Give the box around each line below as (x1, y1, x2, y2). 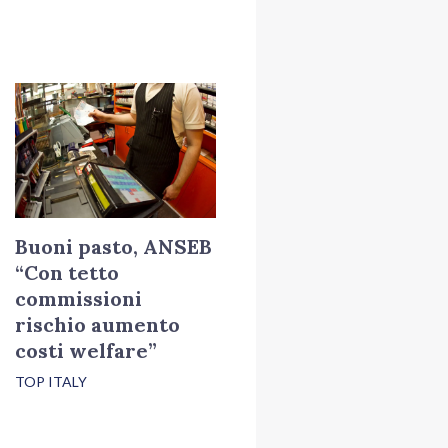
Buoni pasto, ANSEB (14, 233, 212, 259)
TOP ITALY (14, 372, 87, 390)
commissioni (14, 285, 142, 311)
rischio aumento (14, 311, 180, 337)
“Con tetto (14, 259, 119, 285)
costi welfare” (14, 337, 157, 363)
